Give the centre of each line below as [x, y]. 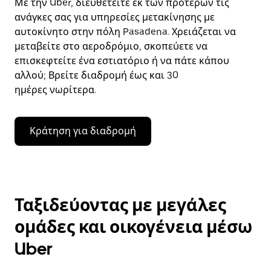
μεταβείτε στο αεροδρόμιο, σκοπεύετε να [111, 46]
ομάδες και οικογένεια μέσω [133, 227]
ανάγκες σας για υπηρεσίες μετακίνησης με [115, 17]
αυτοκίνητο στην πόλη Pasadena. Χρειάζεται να [125, 32]
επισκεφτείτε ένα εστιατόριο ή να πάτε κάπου [122, 61]
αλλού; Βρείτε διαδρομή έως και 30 [96, 75]
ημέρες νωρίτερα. [55, 90]
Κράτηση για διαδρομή [83, 131]
